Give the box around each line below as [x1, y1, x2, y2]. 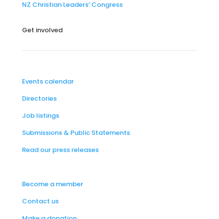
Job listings [22, 111, 59, 120]
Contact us [22, 197, 59, 206]
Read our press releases [22, 145, 99, 154]
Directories [22, 94, 57, 103]
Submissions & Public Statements [22, 128, 130, 137]
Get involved [22, 25, 63, 35]
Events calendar [22, 77, 74, 86]
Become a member [22, 179, 83, 189]
